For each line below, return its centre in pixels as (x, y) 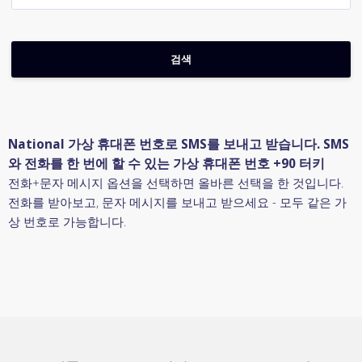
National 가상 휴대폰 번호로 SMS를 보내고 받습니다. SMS (179, 144)
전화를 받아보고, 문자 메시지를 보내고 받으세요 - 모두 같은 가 (177, 202)
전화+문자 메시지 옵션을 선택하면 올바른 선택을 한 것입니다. (176, 183)
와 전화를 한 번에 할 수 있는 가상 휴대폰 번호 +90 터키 (166, 163)
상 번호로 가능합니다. (67, 221)
